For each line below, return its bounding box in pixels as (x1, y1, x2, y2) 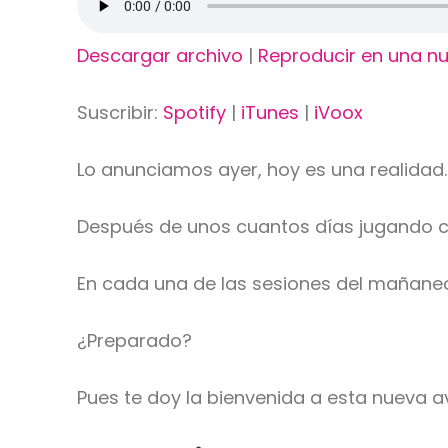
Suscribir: (77, 99, 164, 125)
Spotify (163, 99, 227, 125)
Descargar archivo (77, 42, 244, 68)
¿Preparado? (77, 327, 193, 353)
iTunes (241, 99, 300, 125)
